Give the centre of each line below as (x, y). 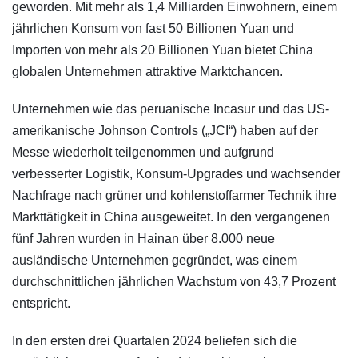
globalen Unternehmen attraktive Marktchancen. (147, 72)
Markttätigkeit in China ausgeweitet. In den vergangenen (171, 217)
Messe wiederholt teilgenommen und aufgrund (143, 153)
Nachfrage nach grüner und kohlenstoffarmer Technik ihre (174, 196)
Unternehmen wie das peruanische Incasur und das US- (171, 109)
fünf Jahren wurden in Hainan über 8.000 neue (143, 239)
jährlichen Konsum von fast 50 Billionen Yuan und (153, 29)
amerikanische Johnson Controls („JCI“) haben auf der (165, 131)
